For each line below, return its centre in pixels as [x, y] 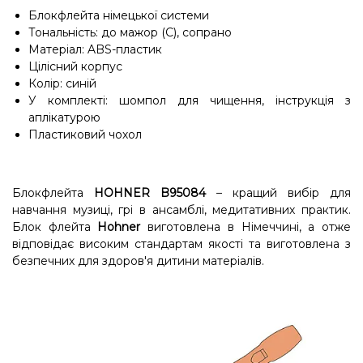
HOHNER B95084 [155, 193]
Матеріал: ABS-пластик [95, 49]
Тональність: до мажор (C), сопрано [130, 32]
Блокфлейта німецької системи [119, 15]
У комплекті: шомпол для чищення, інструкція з [190, 100]
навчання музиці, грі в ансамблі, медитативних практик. [181, 210]
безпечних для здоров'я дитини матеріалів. [138, 261]
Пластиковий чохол [85, 135]
